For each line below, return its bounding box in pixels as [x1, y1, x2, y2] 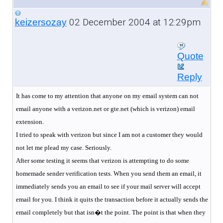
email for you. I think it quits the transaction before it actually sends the [15, 195, 208, 203]
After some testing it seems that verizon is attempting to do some [15, 156, 189, 164]
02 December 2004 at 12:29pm [66, 16, 201, 28]
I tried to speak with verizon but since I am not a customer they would [15, 130, 203, 138]
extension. [15, 117, 44, 125]
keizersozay [14, 16, 67, 27]
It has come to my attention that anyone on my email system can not [15, 92, 199, 100]
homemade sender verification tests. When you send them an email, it [15, 169, 202, 177]
